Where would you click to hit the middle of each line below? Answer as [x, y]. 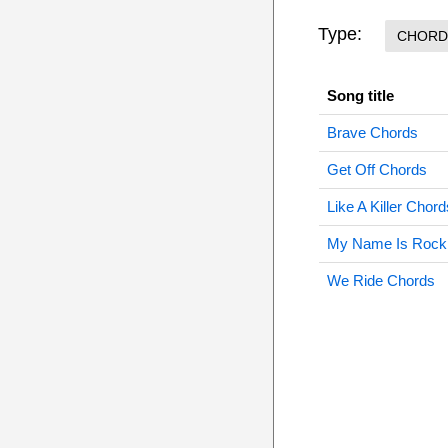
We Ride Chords [380, 280]
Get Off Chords [376, 169]
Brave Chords [372, 132]
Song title [360, 95]
